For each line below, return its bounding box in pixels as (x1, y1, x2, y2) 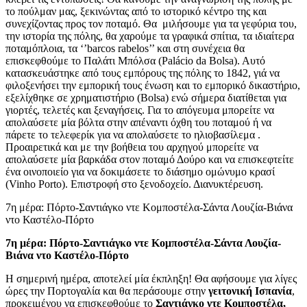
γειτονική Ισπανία (208, 284, 292, 297)
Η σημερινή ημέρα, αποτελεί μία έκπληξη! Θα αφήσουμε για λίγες (5, 272, 297, 284)
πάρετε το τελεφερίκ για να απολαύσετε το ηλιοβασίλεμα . (5, 128, 260, 140)
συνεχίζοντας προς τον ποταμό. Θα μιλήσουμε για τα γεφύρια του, (5, 17, 297, 29)
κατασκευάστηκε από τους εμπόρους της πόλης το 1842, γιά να (5, 66, 280, 79)
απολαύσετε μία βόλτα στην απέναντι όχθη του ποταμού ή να (5, 116, 271, 128)
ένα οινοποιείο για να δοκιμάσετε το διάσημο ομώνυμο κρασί (5, 165, 275, 177)
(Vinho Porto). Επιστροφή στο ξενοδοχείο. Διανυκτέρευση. (5, 177, 263, 190)
